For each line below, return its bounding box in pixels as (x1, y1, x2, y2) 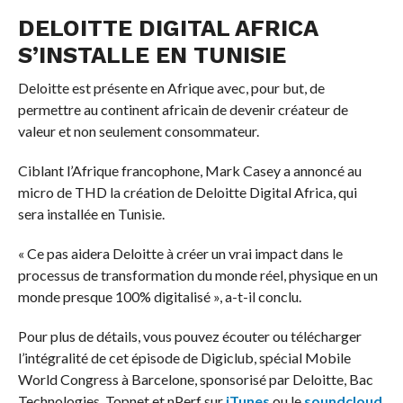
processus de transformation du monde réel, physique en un (17, 265, 378, 283)
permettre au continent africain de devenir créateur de (17, 100, 348, 118)
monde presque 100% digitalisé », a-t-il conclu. (17, 287, 301, 305)
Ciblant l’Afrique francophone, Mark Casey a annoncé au (17, 161, 362, 179)
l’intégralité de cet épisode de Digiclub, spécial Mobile (17, 348, 351, 366)
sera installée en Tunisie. (17, 204, 165, 222)
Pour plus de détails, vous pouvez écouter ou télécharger (17, 327, 362, 345)
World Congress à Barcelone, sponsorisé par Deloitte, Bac (17, 370, 373, 388)
